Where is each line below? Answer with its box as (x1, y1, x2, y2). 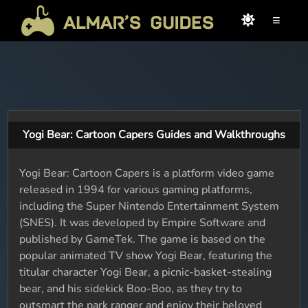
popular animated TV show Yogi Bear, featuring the (19, 248, 273, 263)
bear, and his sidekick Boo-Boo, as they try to (19, 281, 243, 296)
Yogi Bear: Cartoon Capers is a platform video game (19, 166, 275, 181)
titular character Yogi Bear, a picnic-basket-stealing (19, 265, 272, 280)
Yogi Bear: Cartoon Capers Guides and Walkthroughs (23, 127, 285, 142)
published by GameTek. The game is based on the (19, 232, 266, 247)
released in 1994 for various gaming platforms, (19, 182, 253, 197)
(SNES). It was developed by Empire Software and (19, 215, 266, 230)
